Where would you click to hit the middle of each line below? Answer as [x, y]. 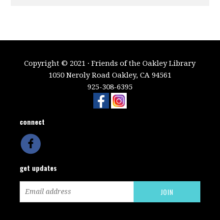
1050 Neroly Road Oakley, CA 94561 [110, 75]
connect [32, 121]
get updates [39, 167]
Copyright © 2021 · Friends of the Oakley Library [110, 63]
